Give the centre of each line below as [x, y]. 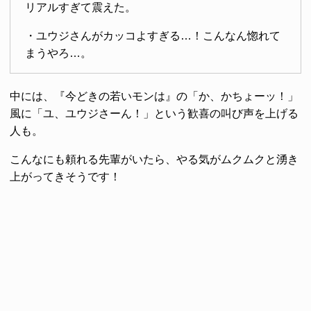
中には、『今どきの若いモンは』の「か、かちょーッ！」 [154, 96]
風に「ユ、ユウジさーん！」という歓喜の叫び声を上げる [154, 113]
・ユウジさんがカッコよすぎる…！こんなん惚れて [152, 35]
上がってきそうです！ [65, 176]
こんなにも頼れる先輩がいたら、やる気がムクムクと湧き [154, 159]
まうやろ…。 [58, 53]
